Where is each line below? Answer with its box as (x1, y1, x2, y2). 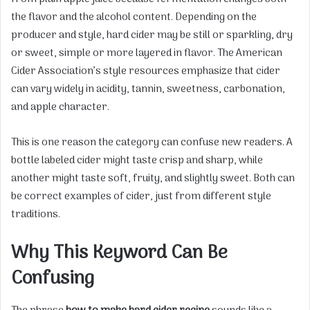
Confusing (11, 264, 94, 295)
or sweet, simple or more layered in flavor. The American (11, 45, 282, 62)
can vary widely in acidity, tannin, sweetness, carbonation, (11, 81, 285, 98)
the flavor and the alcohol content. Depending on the (11, 9, 257, 26)
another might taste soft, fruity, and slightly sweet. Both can (11, 170, 295, 188)
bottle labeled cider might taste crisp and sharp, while (11, 152, 263, 170)
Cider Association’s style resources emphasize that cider (11, 63, 280, 80)
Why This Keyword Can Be (11, 238, 228, 269)
